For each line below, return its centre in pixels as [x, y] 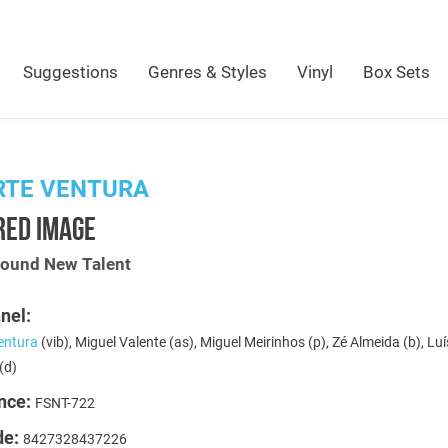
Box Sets [396, 72]
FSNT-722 [65, 403]
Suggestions [70, 72]
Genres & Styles [207, 72]
